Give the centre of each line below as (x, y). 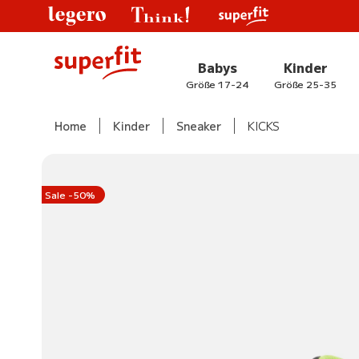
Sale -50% (70, 194)
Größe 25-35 (305, 84)
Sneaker (199, 126)
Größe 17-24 (217, 84)
